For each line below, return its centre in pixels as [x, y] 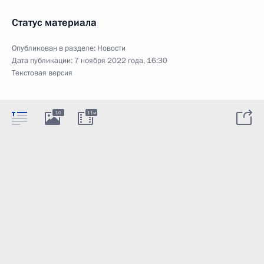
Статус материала [54, 22]
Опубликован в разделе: [55, 48]
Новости [111, 48]
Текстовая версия [42, 73]
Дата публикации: [43, 60]
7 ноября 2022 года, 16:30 [121, 60]
